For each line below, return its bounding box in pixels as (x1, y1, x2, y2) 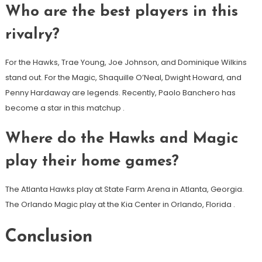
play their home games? (5, 154, 179, 170)
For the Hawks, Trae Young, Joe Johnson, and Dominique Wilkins (5, 57, 247, 68)
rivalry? (5, 27, 60, 43)
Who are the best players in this (5, 4, 238, 20)
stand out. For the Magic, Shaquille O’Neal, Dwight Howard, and (5, 72, 242, 84)
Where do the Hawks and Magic (5, 131, 239, 147)
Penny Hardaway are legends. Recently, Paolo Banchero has (5, 87, 236, 99)
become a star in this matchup (5, 102, 123, 114)
